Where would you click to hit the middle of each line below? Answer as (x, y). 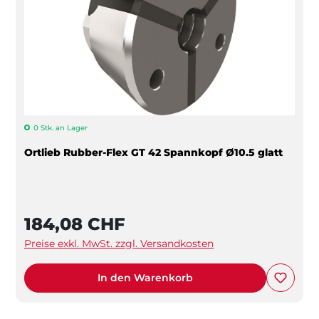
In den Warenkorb (145, 277)
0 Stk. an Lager (61, 127)
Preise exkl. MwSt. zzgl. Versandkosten (119, 243)
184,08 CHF (74, 224)
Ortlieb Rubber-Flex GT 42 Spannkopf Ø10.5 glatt (153, 152)
